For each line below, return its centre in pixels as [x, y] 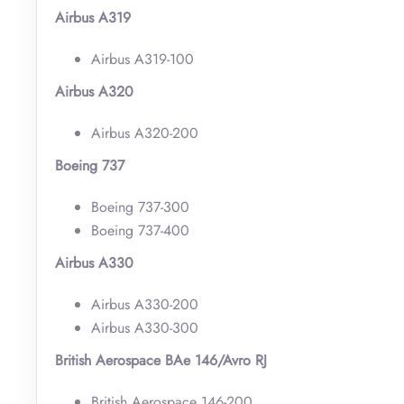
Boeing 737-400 [140, 230]
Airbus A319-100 [142, 59]
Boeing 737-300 [140, 207]
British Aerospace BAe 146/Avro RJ [161, 360]
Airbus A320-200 [145, 133]
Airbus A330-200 [145, 304]
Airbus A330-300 [145, 327]
